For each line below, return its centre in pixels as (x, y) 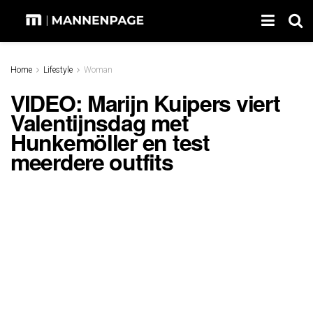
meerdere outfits (92, 161)
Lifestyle (58, 70)
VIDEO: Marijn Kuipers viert (145, 102)
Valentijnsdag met (100, 122)
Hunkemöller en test (110, 141)
